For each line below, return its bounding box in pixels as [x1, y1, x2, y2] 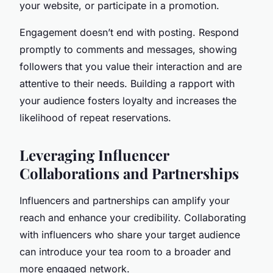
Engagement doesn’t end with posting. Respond [19, 26, 239, 38]
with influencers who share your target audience [19, 228, 240, 241]
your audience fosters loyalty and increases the [19, 94, 236, 107]
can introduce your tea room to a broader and [19, 245, 231, 258]
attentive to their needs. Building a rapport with [19, 77, 235, 90]
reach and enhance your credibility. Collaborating [19, 211, 246, 224]
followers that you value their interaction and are [19, 60, 242, 73]
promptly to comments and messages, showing [19, 43, 237, 55]
